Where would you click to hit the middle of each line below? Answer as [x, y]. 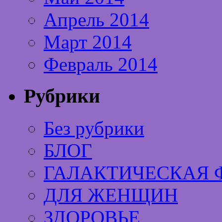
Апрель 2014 [96, 19]
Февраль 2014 [101, 64]
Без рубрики [94, 128]
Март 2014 [88, 42]
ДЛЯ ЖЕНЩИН [111, 195]
